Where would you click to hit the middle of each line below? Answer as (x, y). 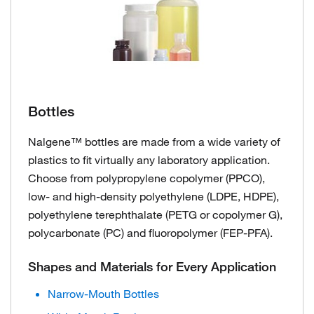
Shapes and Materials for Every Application (152, 266)
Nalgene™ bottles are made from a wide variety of (154, 141)
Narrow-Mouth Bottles (103, 293)
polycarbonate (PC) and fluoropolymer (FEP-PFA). (150, 232)
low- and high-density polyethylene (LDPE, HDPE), (153, 196)
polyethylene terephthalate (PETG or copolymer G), (155, 214)
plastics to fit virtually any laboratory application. (149, 159)
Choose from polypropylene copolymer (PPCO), (146, 178)
